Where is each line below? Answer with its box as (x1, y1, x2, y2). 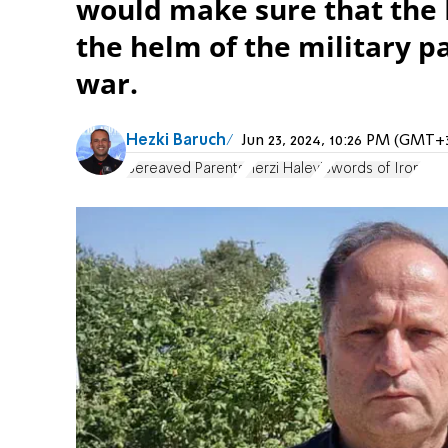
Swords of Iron (323, 162, 421, 177)
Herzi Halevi (245, 162, 323, 177)
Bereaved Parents (126, 162, 245, 177)
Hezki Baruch (126, 132, 226, 149)
